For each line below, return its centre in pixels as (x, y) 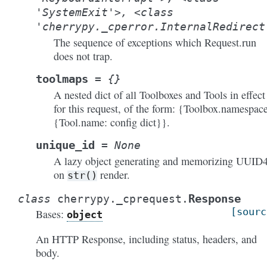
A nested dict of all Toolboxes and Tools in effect (159, 95)
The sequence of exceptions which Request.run (155, 42)
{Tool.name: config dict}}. (112, 122)
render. (114, 175)
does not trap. (83, 56)
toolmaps (62, 79)
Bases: (51, 214)
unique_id (65, 145)
